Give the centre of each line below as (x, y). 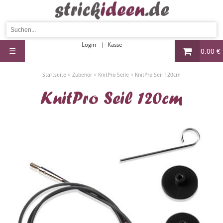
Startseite (54, 75)
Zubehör (82, 75)
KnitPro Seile (113, 75)
